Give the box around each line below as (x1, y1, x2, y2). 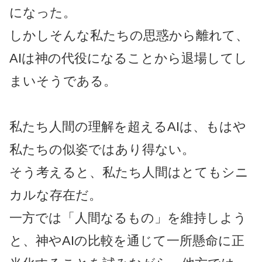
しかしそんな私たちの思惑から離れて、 (9, 27, 249, 43)
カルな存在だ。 (9, 188, 102, 203)
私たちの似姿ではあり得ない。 (9, 142, 195, 157)
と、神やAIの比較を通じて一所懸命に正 (9, 233, 244, 249)
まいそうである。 (9, 73, 116, 88)
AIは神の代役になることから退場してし (9, 50, 247, 65)
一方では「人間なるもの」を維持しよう (9, 211, 247, 226)
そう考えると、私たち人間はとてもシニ (9, 165, 249, 180)
